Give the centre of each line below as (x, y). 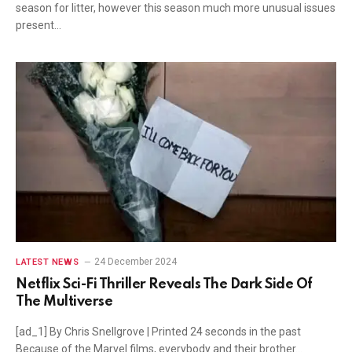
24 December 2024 (136, 262)
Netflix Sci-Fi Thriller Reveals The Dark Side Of (164, 284)
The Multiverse (64, 302)
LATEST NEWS (48, 262)
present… (38, 25)
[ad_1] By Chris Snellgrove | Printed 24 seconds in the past (158, 332)
